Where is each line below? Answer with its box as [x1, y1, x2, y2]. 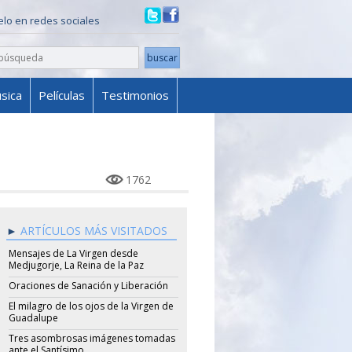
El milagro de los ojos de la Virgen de [8, 299, 174, 313]
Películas [38, 87, 85, 103]
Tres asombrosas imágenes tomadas [8, 332, 175, 345]
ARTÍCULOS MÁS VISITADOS [20, 223, 167, 238]
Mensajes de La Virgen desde [8, 247, 138, 260]
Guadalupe [8, 311, 58, 324]
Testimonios [101, 87, 169, 103]
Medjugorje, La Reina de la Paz [8, 258, 144, 272]
